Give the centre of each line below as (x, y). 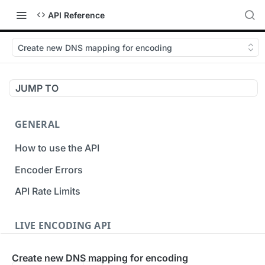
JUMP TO (37, 88)
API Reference (76, 15)
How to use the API (57, 148)
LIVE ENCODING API (63, 226)
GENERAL (38, 124)
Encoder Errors (49, 169)
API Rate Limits (48, 191)
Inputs (29, 249)
